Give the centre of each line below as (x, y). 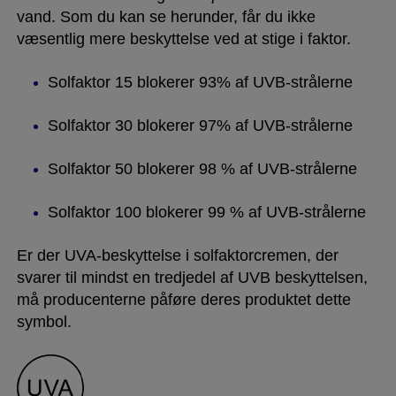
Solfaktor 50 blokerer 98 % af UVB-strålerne (202, 168)
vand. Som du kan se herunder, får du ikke (166, 16)
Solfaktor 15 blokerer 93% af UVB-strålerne (200, 82)
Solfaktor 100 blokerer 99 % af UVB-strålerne (206, 212)
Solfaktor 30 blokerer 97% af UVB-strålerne (200, 125)
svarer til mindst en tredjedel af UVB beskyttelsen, (192, 277)
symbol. (44, 321)
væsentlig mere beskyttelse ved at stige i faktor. (183, 38)
